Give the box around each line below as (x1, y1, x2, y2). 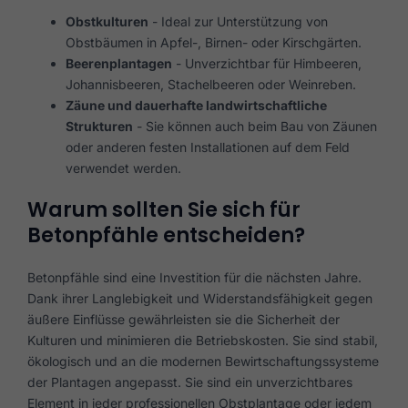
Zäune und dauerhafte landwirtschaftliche (66, 97, 327, 113)
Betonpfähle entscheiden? (27, 220, 305, 250)
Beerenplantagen (66, 55, 172, 71)
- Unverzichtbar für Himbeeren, (172, 55, 362, 71)
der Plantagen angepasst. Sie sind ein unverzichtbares (27, 373, 352, 390)
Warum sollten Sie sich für (27, 195, 301, 224)
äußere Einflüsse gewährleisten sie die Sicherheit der (27, 311, 340, 327)
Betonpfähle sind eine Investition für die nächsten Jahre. (27, 269, 362, 285)
